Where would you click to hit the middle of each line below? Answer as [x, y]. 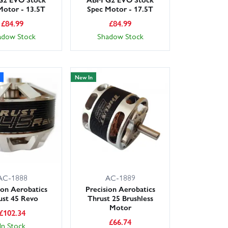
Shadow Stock [120, 36]
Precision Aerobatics [120, 189]
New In [83, 77]
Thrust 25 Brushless [120, 198]
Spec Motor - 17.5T [120, 9]
